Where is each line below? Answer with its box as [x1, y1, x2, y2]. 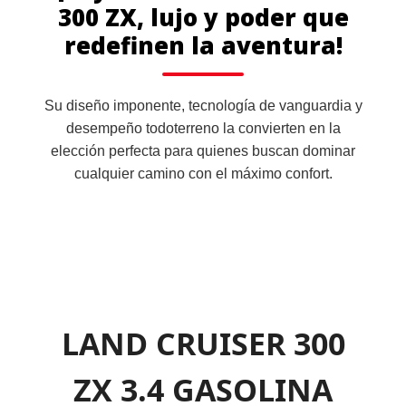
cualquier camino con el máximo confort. [73, 165, 333, 181]
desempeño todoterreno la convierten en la [65, 120, 341, 136]
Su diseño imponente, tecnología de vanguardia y [43, 97, 362, 113]
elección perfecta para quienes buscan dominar [51, 142, 355, 159]
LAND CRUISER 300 [61, 322, 345, 364]
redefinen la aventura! [63, 28, 343, 62]
